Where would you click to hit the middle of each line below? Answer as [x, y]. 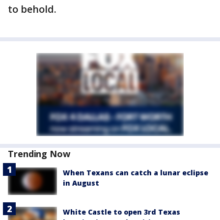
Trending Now [39, 154]
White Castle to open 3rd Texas [122, 212]
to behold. [33, 9]
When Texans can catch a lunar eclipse [136, 173]
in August [81, 183]
